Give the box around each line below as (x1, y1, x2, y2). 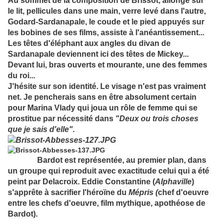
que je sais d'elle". (8, 125, 75, 134)
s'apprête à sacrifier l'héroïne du (8, 188, 129, 197)
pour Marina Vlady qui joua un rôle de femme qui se (8, 104, 197, 112)
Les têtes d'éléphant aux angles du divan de (8, 39, 171, 48)
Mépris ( (129, 188, 158, 197)
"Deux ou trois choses (115, 114, 198, 123)
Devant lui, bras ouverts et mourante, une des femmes (8, 61, 207, 69)
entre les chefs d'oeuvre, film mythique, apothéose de (8, 199, 205, 208)
